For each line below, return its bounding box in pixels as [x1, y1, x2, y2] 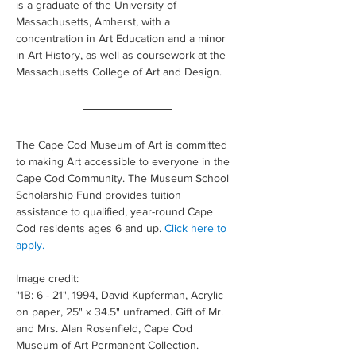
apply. [16, 238, 44, 251]
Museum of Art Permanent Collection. [16, 339, 199, 351]
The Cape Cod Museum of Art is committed [16, 138, 230, 151]
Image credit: [16, 272, 82, 284]
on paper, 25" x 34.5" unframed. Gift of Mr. [16, 305, 226, 318]
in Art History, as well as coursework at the [16, 48, 229, 61]
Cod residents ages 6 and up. [16, 222, 164, 234]
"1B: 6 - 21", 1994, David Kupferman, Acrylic [16, 288, 226, 301]
